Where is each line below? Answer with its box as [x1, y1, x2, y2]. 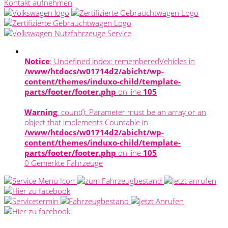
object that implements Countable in [24, 117, 148, 127]
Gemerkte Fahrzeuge [31, 157, 103, 168]
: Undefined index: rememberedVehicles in [50, 55, 195, 66]
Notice [24, 55, 50, 66]
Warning [24, 106, 57, 117]
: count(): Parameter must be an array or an [57, 106, 206, 117]
